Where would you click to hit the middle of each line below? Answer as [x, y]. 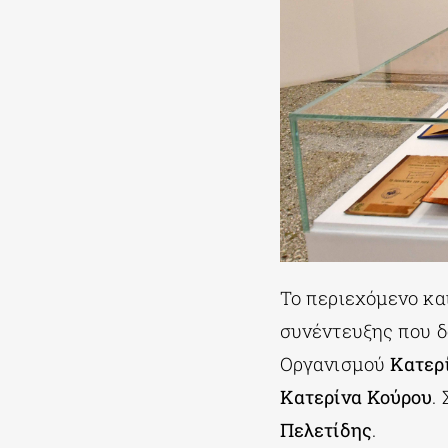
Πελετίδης [325, 429]
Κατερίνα [320, 396]
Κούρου [399, 396]
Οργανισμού [335, 363]
